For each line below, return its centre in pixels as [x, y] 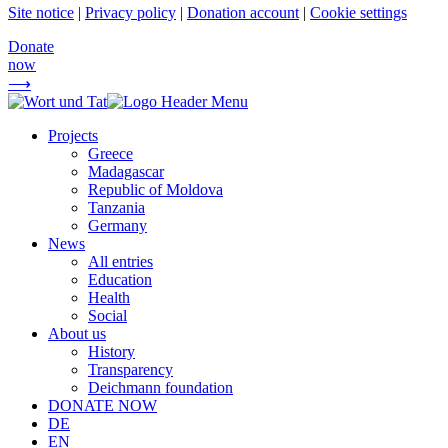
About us [77, 334]
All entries [120, 262]
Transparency [130, 370]
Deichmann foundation [160, 388]
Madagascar [126, 172]
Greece [110, 154]
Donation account [243, 13]
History [111, 352]
